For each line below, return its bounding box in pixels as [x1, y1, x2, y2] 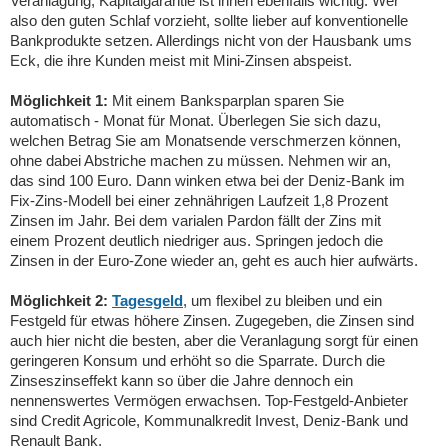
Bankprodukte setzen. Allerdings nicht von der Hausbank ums [10, 32, 412, 49]
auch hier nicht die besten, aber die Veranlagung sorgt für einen [10, 332, 418, 349]
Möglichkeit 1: [10, 92, 108, 109]
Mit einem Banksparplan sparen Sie [108, 92, 344, 109]
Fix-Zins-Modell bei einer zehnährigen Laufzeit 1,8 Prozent [10, 192, 388, 209]
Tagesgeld [112, 292, 183, 309]
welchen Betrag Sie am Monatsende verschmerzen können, [10, 132, 401, 149]
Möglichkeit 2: [10, 292, 108, 309]
